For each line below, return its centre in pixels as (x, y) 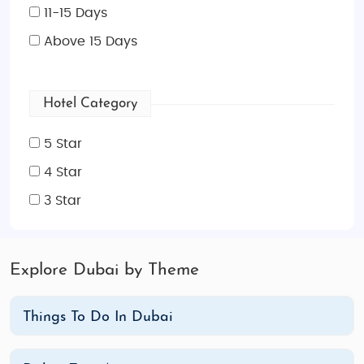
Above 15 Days (89, 41)
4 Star (61, 172)
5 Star (61, 144)
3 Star (61, 201)
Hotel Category (90, 104)
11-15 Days (74, 13)
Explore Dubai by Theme (104, 270)
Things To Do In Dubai (98, 317)
